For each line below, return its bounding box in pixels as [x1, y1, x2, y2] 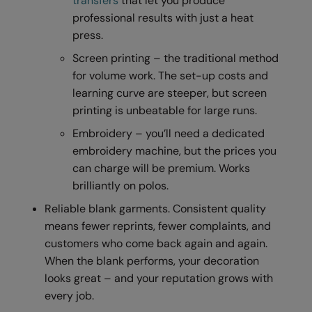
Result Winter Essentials [11, 40, 118, 52]
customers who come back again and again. [45, 235, 268, 251]
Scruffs [11, 225, 43, 237]
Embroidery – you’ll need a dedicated [72, 125, 265, 141]
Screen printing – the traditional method [72, 50, 279, 65]
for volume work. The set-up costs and [72, 68, 269, 83]
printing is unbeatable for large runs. [72, 102, 258, 118]
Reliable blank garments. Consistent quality [45, 201, 267, 216]
